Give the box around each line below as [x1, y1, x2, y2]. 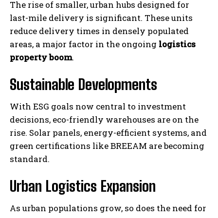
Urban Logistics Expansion [10, 177, 156, 195]
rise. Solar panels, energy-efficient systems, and [10, 127, 207, 138]
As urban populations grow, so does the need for [10, 202, 206, 214]
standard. [10, 153, 50, 164]
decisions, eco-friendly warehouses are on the [10, 113, 199, 125]
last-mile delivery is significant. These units [10, 12, 193, 23]
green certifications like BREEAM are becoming [10, 140, 204, 151]
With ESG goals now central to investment [10, 100, 186, 112]
